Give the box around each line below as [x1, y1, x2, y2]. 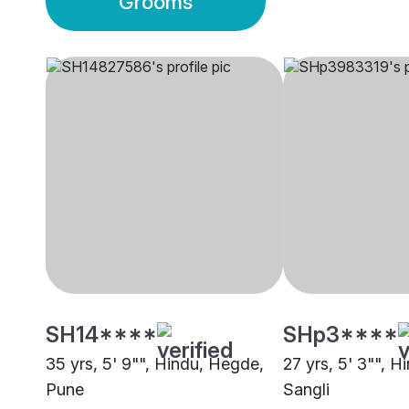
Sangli [283, 380, 330, 400]
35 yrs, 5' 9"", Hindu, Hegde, [46, 354, 264, 374]
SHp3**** [283, 321, 398, 349]
